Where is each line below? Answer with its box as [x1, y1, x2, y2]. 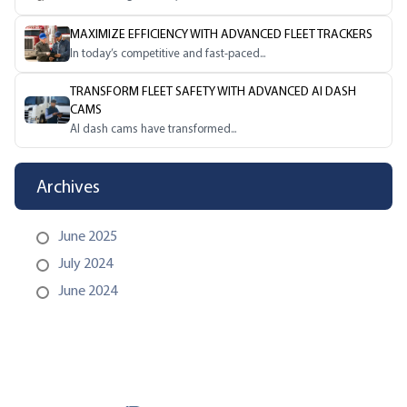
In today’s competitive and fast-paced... [70, 45, 265, 60]
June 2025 [58, 226, 117, 244]
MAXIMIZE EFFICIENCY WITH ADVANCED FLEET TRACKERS [70, 25, 372, 42]
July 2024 [58, 253, 113, 272]
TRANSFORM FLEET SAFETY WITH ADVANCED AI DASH [70, 83, 356, 99]
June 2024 [58, 281, 117, 299]
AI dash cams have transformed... [70, 121, 236, 135]
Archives [36, 174, 100, 197]
